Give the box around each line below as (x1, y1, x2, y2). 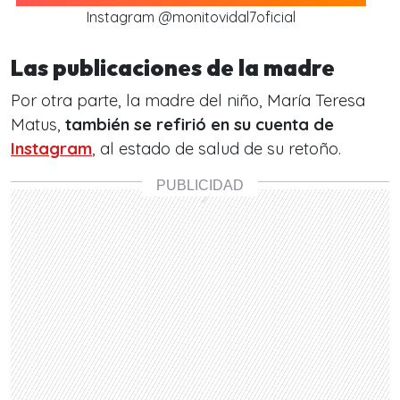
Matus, (11, 114, 61, 136)
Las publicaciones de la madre (11, 54, 335, 83)
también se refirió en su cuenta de (61, 114, 334, 136)
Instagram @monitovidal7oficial (87, 8, 296, 27)
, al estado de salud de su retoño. (92, 138, 346, 160)
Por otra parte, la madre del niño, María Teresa (11, 90, 365, 112)
